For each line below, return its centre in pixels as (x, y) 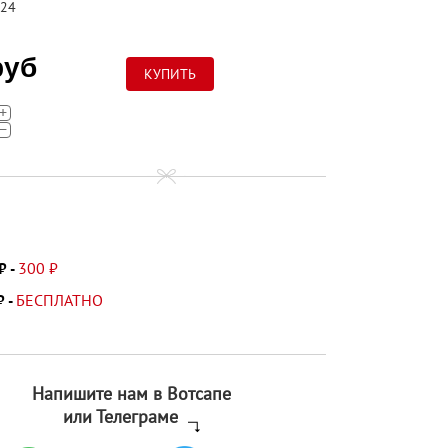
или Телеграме (120, 416)
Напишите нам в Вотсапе (131, 393)
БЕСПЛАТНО (59, 300)
